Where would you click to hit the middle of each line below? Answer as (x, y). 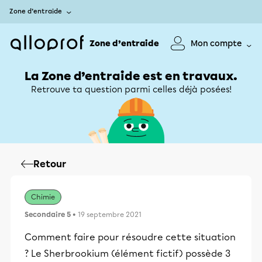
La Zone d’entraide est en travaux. (131, 76)
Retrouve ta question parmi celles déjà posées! (131, 89)
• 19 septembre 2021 (106, 215)
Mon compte (216, 43)
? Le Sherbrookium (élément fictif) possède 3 (127, 254)
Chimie (43, 197)
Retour (50, 164)
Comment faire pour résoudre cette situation (130, 237)
